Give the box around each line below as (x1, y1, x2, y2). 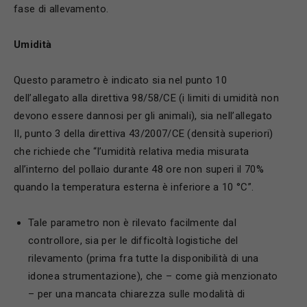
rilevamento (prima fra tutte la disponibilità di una (28, 252, 259, 265)
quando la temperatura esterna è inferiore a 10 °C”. (14, 181, 254, 193)
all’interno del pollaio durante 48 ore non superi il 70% (14, 163, 264, 175)
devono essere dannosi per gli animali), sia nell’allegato (14, 110, 273, 122)
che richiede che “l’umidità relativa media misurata (14, 145, 249, 158)
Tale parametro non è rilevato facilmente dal (28, 217, 237, 229)
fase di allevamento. (14, 3, 109, 15)
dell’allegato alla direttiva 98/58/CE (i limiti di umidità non (14, 92, 279, 104)
